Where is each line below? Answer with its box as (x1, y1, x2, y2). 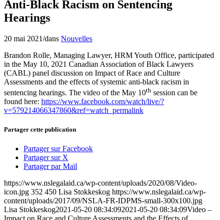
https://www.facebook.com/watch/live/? (41, 97, 164, 106)
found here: (4, 97, 41, 106)
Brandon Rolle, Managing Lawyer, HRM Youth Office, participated (4, 51, 214, 59)
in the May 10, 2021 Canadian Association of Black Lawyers (4, 59, 193, 68)
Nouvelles (61, 34, 92, 43)
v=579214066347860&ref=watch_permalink (4, 106, 143, 115)
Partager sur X (24, 153, 68, 162)
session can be (151, 88, 197, 97)
